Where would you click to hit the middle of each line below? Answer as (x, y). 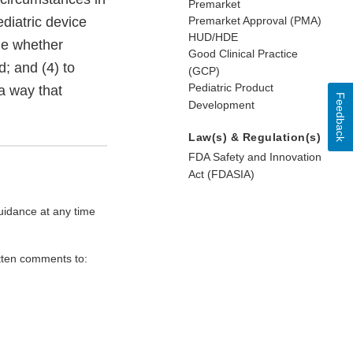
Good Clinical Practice (243, 54)
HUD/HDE (213, 37)
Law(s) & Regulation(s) (255, 137)
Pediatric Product (231, 88)
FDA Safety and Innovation (255, 157)
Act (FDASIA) (221, 175)
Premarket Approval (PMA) (255, 21)
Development (221, 105)
